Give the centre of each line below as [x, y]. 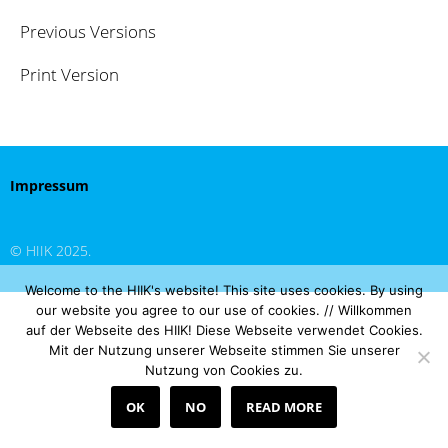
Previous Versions [88, 32]
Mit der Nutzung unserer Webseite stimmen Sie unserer [224, 350]
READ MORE [284, 407]
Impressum [49, 186]
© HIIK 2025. [50, 251]
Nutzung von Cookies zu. [224, 370]
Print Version [69, 75]
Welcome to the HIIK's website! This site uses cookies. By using [224, 290]
